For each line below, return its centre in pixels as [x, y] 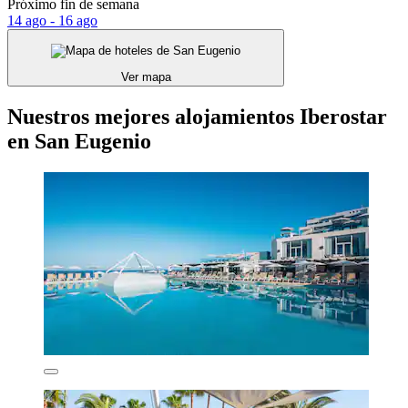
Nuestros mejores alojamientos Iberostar [197, 117]
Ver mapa [146, 77]
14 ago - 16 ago [52, 20]
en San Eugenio [79, 142]
